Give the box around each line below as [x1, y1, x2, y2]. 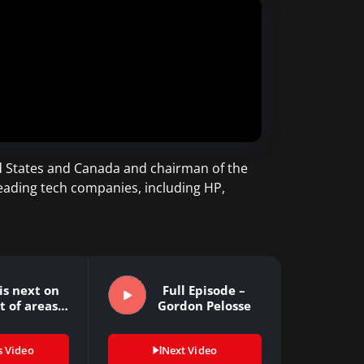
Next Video [161, 342, 217, 357]
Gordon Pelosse [157, 297, 251, 314]
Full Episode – [162, 281, 246, 298]
